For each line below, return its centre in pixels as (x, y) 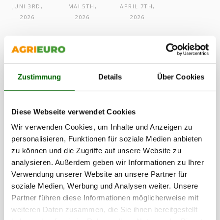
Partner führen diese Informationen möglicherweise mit (105, 197)
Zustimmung (39, 77)
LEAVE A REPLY (110, 85)
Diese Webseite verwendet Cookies (73, 111)
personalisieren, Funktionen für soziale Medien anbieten (107, 138)
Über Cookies (181, 77)
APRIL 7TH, (137, 6)
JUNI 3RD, (27, 6)
